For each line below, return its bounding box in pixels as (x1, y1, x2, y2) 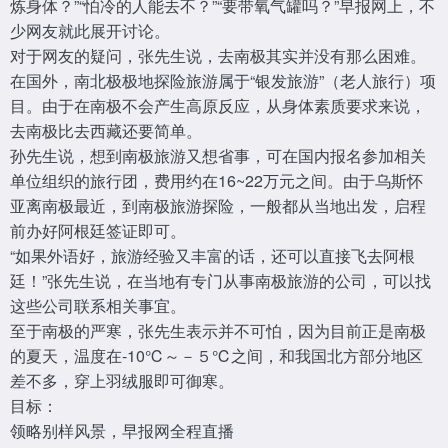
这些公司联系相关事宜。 (10, 294, 186, 317)
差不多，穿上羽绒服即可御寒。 (10, 369, 234, 392)
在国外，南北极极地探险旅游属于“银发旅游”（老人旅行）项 (10, 69, 436, 92)
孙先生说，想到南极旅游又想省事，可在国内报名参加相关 (10, 144, 426, 167)
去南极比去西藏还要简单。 (10, 119, 202, 142)
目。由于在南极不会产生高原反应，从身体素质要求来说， (10, 94, 426, 117)
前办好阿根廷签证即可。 (10, 219, 186, 242)
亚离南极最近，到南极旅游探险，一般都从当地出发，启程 (10, 194, 426, 217)
